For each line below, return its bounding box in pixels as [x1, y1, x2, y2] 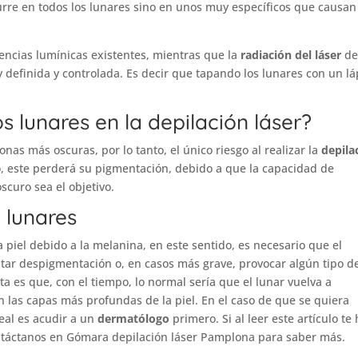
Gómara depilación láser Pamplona [66, 329, 256, 345]
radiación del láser [241, 47, 342, 63]
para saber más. [255, 329, 346, 345]
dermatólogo [97, 311, 173, 327]
